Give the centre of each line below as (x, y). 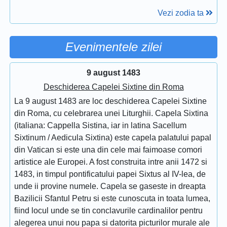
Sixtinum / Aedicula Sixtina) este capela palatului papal (113, 137)
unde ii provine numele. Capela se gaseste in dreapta (110, 186)
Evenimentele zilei (113, 47)
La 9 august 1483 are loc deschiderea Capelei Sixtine (110, 101)
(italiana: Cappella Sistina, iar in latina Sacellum (100, 125)
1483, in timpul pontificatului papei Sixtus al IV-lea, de (110, 174)
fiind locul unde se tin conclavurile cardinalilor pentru (108, 210)
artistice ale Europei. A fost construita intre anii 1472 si (111, 162)
